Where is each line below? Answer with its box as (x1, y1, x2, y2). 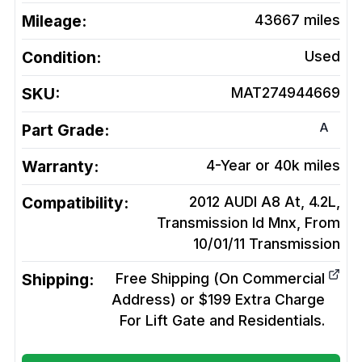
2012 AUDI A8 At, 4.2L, (189, 193, 340, 211)
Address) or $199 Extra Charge (112, 291, 325, 309)
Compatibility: (22, 193, 128, 213)
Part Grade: (22, 120, 109, 141)
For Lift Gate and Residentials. (120, 312, 325, 330)
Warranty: (22, 157, 99, 177)
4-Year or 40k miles (206, 157, 340, 175)
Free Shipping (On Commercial (116, 270, 325, 288)
